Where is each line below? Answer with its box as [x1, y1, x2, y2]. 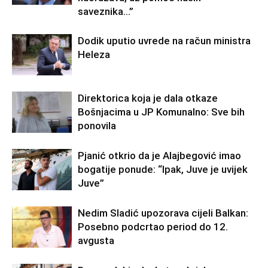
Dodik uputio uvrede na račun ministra [78, 35, 251, 47]
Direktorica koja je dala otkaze [78, 92, 218, 104]
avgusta [78, 234, 114, 246]
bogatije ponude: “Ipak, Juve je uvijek [78, 163, 248, 175]
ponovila [78, 120, 116, 132]
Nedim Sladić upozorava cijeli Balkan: [78, 207, 248, 219]
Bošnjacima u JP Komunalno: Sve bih [78, 106, 245, 118]
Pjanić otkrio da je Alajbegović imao [78, 150, 241, 162]
